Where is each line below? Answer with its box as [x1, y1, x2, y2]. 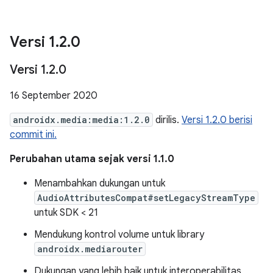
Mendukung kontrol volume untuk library [34, 229, 204, 241]
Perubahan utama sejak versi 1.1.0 [10, 153, 174, 165]
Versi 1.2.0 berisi [182, 114, 252, 126]
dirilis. [153, 114, 182, 126]
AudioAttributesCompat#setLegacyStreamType [37, 192, 255, 204]
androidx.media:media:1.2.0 [13, 114, 150, 126]
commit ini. [10, 129, 57, 141]
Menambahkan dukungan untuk [34, 177, 165, 190]
